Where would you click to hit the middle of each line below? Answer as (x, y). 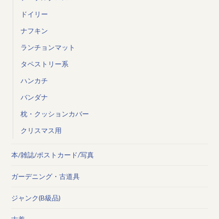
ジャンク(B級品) (36, 197)
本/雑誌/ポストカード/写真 (52, 154)
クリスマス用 (41, 130)
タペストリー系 (44, 64)
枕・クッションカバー (55, 113)
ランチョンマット (48, 47)
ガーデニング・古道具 (45, 176)
